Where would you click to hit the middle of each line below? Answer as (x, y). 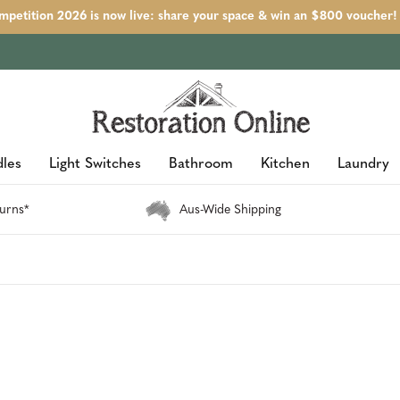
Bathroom (200, 164)
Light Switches (95, 164)
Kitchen (285, 164)
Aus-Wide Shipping (230, 210)
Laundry (363, 164)
